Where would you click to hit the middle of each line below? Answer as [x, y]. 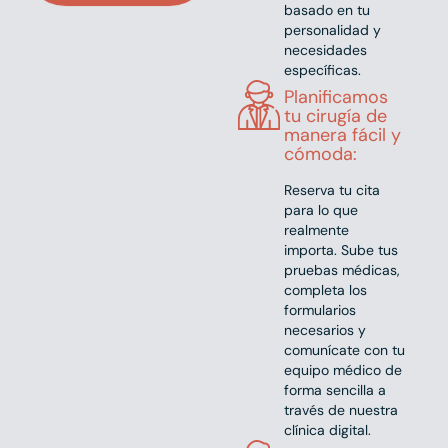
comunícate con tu [344, 350]
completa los [325, 290]
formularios [319, 310]
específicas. [322, 70]
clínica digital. [327, 430]
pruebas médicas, [341, 270]
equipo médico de [342, 370]
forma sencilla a [334, 390]
